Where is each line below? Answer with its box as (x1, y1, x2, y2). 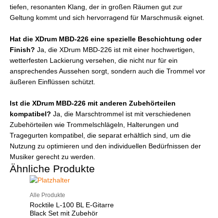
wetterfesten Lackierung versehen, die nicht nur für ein (10, 56, 178, 64)
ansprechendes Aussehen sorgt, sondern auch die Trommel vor (10, 67, 205, 75)
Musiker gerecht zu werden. (10, 153, 95, 161)
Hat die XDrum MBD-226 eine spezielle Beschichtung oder (10, 35, 201, 43)
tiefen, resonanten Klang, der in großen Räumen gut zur (10, 3, 182, 11)
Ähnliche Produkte (10, 163, 95, 174)
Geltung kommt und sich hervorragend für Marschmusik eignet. (10, 14, 204, 21)
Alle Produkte (30, 191, 66, 198)
